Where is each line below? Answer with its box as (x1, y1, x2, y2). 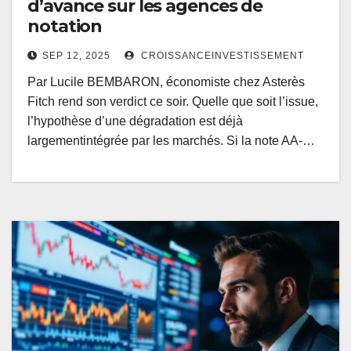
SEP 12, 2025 (42, 50, 110, 62)
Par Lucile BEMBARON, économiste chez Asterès (27, 75, 311, 89)
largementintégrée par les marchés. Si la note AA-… (27, 134, 315, 148)
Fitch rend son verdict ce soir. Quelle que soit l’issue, (27, 95, 318, 109)
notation (27, 16, 103, 38)
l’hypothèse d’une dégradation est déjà (27, 114, 243, 128)
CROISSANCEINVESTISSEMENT (138, 50, 304, 62)
